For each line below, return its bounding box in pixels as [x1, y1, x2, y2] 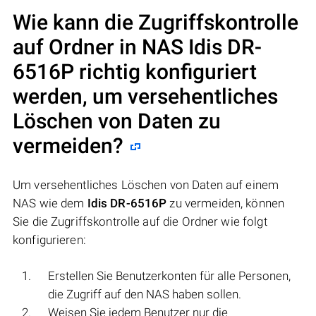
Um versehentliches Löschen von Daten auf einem [13, 178, 279, 193]
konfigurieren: [13, 233, 86, 248]
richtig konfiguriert [74, 59, 257, 85]
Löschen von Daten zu [13, 109, 221, 134]
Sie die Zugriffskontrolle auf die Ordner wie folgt [13, 214, 267, 229]
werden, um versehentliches [13, 84, 278, 109]
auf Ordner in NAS [13, 35, 188, 60]
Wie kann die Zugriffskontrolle [13, 10, 298, 35]
